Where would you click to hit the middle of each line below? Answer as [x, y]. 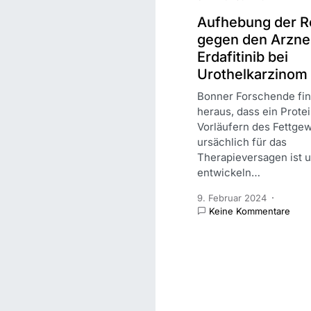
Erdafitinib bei [243, 57]
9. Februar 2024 [232, 197]
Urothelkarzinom [252, 74]
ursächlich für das [242, 142]
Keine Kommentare [250, 211]
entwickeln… [229, 172]
